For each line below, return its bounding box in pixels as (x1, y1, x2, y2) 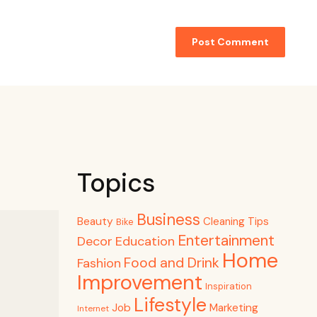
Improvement (76, 269, 202, 296)
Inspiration (204, 280, 252, 293)
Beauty (76, 214, 113, 229)
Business (136, 209, 200, 231)
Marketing (209, 301, 258, 316)
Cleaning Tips (202, 214, 269, 229)
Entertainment (177, 231, 275, 251)
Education (115, 233, 175, 250)
